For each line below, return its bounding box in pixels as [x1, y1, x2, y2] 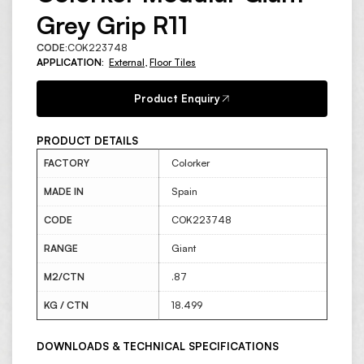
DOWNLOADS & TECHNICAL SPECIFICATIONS [37, 340, 279, 353]
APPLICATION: [37, 55, 109, 68]
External [109, 55, 145, 68]
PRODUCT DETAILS [37, 133, 138, 147]
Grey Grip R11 [37, 9, 188, 40]
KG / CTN [44, 298, 89, 311]
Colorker [171, 156, 210, 169]
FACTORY [44, 156, 89, 169]
